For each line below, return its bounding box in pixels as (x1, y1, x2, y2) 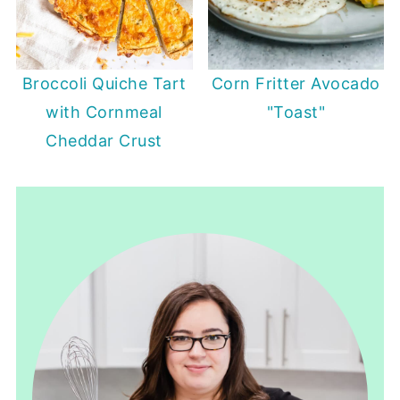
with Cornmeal (46, 103, 162, 122)
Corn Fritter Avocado (211, 74, 380, 94)
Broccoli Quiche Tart (21, 74, 187, 94)
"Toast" (266, 103, 326, 122)
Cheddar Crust (46, 131, 162, 151)
